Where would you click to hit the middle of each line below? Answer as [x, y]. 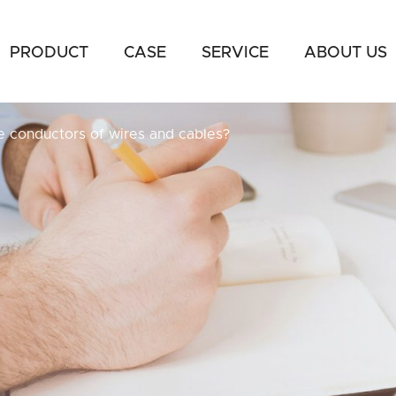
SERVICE [235, 53]
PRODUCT [49, 53]
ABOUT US [346, 53]
